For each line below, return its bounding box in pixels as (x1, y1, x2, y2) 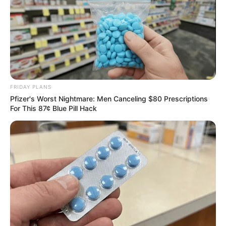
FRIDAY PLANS (10, 83, 51, 90)
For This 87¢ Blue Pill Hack (10, 103, 97, 112)
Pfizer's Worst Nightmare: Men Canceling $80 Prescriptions (10, 94, 208, 103)
